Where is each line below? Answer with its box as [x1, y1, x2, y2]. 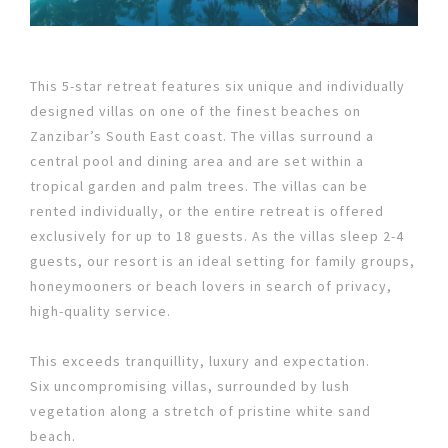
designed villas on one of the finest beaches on [30, 101, 361, 120]
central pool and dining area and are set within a [30, 151, 364, 170]
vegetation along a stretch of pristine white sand [30, 402, 371, 421]
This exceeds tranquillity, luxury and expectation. [30, 352, 370, 371]
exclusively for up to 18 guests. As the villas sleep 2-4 [30, 226, 404, 245]
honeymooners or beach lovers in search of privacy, [30, 276, 392, 295]
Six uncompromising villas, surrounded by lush [30, 377, 350, 396]
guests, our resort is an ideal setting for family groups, [30, 251, 415, 270]
